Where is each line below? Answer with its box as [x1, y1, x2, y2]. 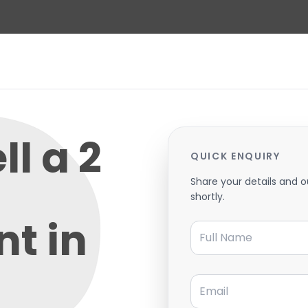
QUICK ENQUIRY [190, 148, 280, 163]
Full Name [190, 217, 243, 233]
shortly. [190, 189, 225, 203]
